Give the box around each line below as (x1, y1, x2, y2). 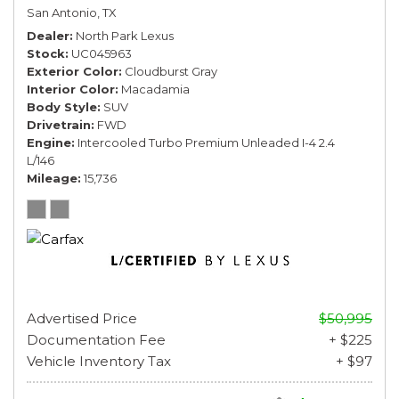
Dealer (27, 28, 69, 43)
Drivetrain (27, 117, 91, 132)
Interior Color (27, 81, 115, 96)
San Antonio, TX (27, 4, 117, 20)
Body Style (27, 99, 97, 114)
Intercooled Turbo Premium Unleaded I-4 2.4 (77, 134, 335, 150)
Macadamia (121, 81, 190, 96)
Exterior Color (27, 63, 118, 78)
